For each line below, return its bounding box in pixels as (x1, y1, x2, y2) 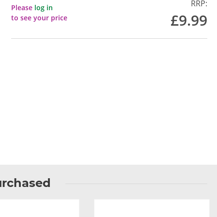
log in (34, 3, 53, 12)
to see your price (11, 13, 68, 22)
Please (11, 3, 35, 12)
